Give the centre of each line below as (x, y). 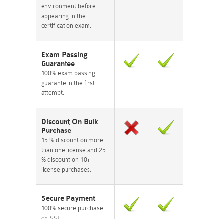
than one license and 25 (73, 150)
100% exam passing (68, 73)
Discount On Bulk (70, 122)
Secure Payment (68, 199)
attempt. (53, 93)
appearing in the (63, 16)
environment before (68, 6)
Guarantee (58, 64)
